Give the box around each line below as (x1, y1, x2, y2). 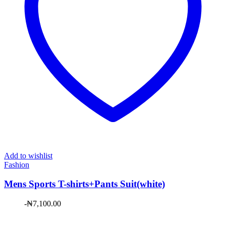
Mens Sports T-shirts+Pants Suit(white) (4, 179, 165, 190)
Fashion (4, 160, 29, 169)
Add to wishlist (4, 151, 52, 160)
